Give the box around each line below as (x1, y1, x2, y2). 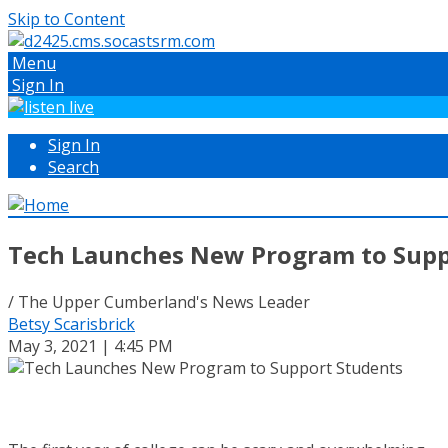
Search (48, 156, 99, 178)
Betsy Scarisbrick (8, 312, 135, 335)
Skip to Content (8, 8, 125, 30)
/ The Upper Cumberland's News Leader (8, 290, 310, 313)
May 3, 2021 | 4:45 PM (8, 334, 173, 357)
